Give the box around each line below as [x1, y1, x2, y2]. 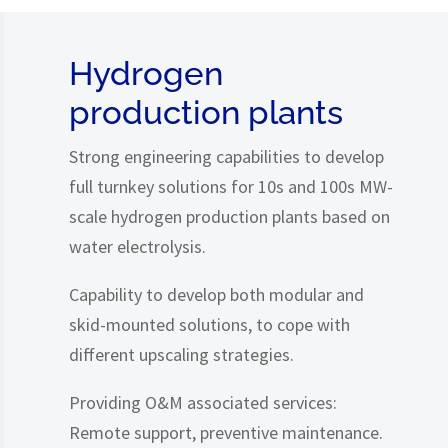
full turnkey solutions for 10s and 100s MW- [69, 175, 393, 198]
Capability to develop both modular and [69, 283, 364, 306]
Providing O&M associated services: [69, 391, 337, 414]
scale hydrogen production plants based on [69, 205, 390, 228]
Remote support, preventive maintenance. [69, 421, 383, 444]
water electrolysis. [69, 235, 206, 258]
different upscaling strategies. [69, 343, 294, 366]
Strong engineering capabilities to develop [69, 145, 384, 168]
